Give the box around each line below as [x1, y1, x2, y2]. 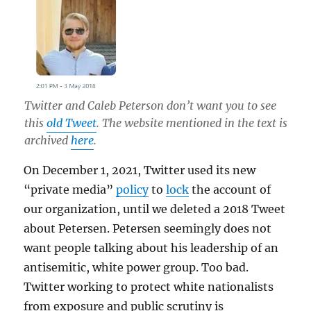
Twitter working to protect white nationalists [24, 280, 274, 294]
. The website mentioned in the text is [96, 116, 287, 131]
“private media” [24, 183, 117, 197]
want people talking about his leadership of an [24, 241, 279, 255]
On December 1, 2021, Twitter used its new [24, 163, 256, 178]
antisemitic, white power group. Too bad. [24, 260, 249, 275]
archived [24, 133, 71, 148]
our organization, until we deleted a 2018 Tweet [24, 202, 286, 217]
